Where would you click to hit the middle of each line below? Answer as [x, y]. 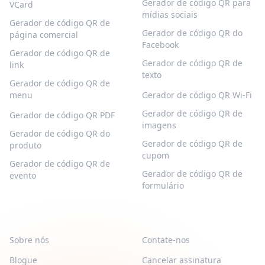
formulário [163, 185]
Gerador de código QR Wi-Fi [197, 95]
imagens [159, 125]
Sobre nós [29, 240]
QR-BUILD [31, 217]
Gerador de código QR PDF [62, 115]
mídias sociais [170, 14]
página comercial [44, 35]
